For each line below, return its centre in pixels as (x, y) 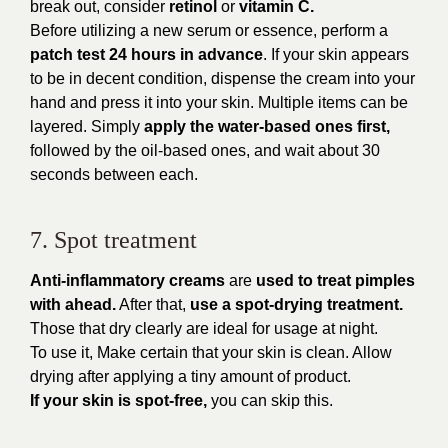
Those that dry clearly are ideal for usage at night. (204, 328)
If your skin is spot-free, (118, 400)
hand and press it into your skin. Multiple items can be (219, 102)
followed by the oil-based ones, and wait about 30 (205, 150)
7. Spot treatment (113, 240)
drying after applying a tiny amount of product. (190, 376)
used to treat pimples (333, 280)
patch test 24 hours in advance (146, 54)
